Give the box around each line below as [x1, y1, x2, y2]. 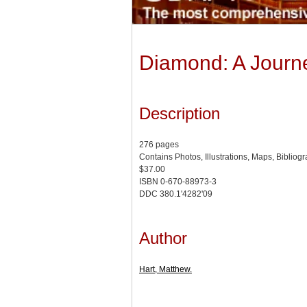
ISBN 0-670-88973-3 [139, 177, 217, 187]
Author [139, 229, 187, 248]
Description [139, 104, 220, 123]
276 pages [139, 140, 179, 150]
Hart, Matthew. [139, 265, 192, 275]
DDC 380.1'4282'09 [139, 189, 212, 199]
